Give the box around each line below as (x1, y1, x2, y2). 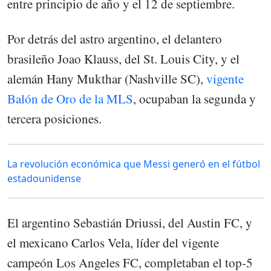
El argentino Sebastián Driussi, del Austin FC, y (7, 214, 252, 231)
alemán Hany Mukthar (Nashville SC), (7, 70, 206, 87)
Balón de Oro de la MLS (7, 90, 133, 107)
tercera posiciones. (7, 109, 102, 127)
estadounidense (7, 172, 81, 185)
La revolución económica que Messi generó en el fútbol (7, 157, 260, 171)
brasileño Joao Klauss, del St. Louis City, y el (7, 50, 240, 67)
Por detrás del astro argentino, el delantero (7, 30, 222, 47)
